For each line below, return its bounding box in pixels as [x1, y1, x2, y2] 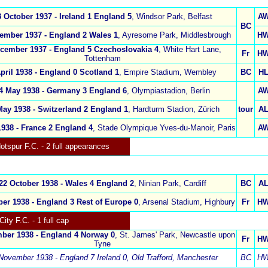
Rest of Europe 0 [76, 197, 138, 207]
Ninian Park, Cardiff [138, 179, 206, 188]
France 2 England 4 [21, 123, 93, 133]
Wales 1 [89, 31, 118, 40]
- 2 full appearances [39, 142, 109, 151]
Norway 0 [80, 230, 115, 240]
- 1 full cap [30, 216, 69, 226]
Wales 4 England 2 [65, 179, 134, 188]
